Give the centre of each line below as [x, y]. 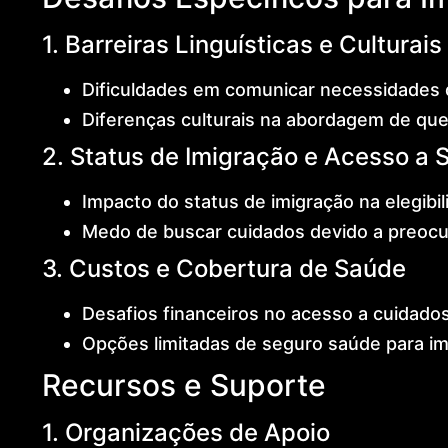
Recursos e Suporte [183, 384]
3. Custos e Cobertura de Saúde [223, 268]
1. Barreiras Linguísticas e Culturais [241, 44]
